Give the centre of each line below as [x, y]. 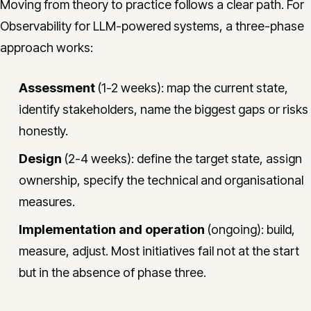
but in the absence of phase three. [112, 272]
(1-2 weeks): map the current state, [192, 88]
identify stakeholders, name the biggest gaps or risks [163, 109]
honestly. [43, 131]
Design [40, 159]
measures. [47, 202]
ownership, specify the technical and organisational [161, 180]
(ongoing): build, [250, 229]
